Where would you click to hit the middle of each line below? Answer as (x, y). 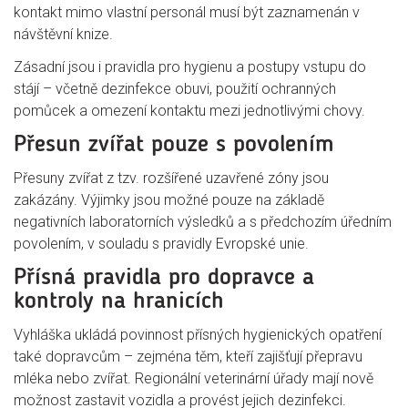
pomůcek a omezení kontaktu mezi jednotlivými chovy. (189, 111)
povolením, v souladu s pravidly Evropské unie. (161, 244)
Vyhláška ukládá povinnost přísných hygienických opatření (198, 335)
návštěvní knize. (63, 34)
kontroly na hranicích (119, 301)
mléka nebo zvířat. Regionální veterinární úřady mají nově (194, 378)
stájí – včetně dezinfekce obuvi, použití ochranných (175, 89)
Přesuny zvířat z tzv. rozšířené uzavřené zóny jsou (171, 178)
